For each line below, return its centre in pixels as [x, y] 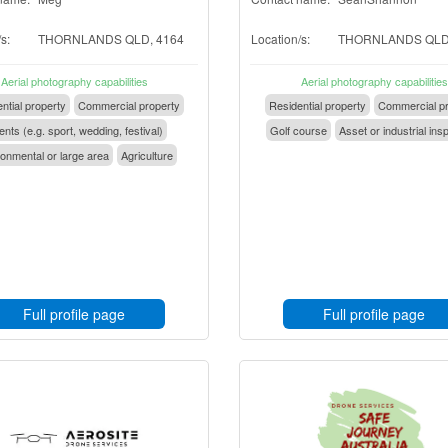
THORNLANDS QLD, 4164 [111, 38]
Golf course [298, 130]
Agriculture [147, 155]
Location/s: [280, 38]
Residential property [317, 105]
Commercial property [128, 105]
